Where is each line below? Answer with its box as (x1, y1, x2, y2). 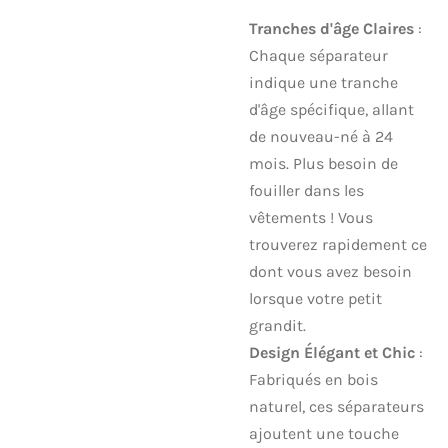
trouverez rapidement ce (249, 234, 427, 254)
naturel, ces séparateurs (249, 396, 424, 416)
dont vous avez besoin (249, 261, 412, 281)
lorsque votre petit (249, 288, 382, 308)
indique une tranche (249, 72, 398, 92)
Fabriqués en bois (249, 369, 378, 389)
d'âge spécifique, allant (249, 99, 414, 119)
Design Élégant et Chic (249, 342, 415, 362)
